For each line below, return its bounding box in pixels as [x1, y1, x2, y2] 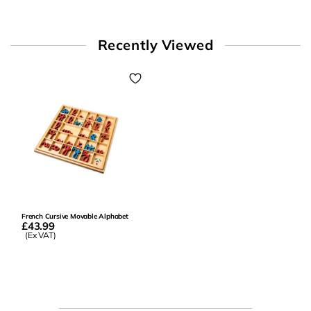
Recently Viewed [97, 35, 214, 53]
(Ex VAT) [25, 230, 56, 241]
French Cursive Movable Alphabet [22, 212, 128, 221]
